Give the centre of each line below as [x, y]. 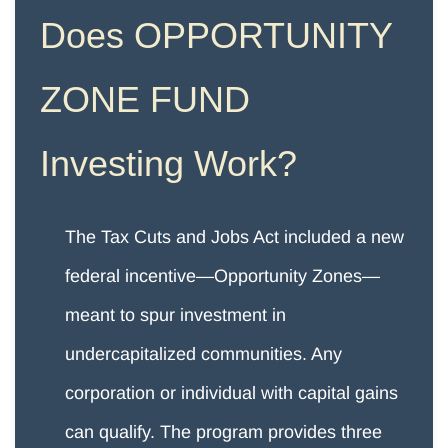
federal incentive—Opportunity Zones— [222, 276]
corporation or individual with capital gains [231, 393]
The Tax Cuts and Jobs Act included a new [234, 237]
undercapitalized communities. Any [203, 354]
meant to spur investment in [175, 315]
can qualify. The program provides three [223, 432]
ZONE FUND [145, 100]
